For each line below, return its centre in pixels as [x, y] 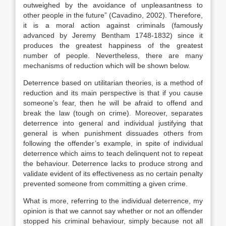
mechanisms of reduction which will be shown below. [107, 66]
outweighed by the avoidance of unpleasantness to [113, 5]
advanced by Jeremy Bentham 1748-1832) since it [113, 35]
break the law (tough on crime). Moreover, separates [113, 113]
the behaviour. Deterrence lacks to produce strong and [113, 163]
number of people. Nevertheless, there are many [113, 55]
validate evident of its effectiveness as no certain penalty [113, 174]
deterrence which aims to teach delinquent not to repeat [113, 153]
